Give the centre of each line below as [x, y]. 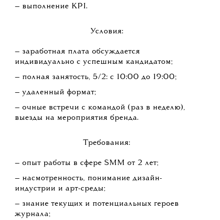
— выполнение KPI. [51, 7]
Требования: [107, 143]
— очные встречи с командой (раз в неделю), [100, 108]
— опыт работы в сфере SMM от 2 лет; [87, 163]
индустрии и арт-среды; [60, 189]
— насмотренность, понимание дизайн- [88, 179]
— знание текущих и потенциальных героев [97, 204]
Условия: [107, 32]
